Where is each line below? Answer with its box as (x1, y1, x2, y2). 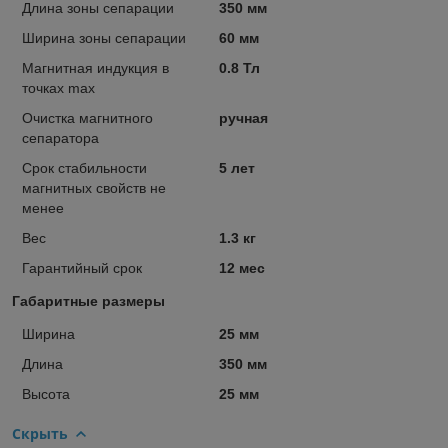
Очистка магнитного (22, 109, 153, 126)
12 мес (218, 259, 265, 276)
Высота (22, 385, 70, 402)
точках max (22, 79, 95, 96)
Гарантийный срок (22, 259, 142, 276)
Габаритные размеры (12, 292, 165, 309)
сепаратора (22, 129, 99, 146)
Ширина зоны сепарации (22, 29, 186, 46)
